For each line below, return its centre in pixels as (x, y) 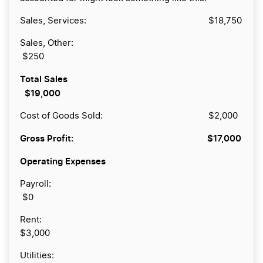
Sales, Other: (119, 43)
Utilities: (122, 256)
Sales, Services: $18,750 (131, 21)
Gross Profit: (47, 139)
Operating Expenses (63, 161)
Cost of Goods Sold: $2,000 (129, 116)
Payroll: (129, 184)
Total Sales (113, 79)
